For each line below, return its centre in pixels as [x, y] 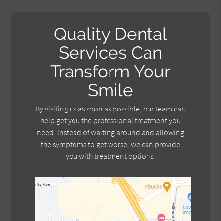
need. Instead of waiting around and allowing [110, 132]
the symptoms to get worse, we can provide [110, 144]
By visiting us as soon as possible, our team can [110, 109]
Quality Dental [110, 34]
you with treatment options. [110, 156]
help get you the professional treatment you [110, 121]
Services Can [110, 52]
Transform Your [110, 71]
